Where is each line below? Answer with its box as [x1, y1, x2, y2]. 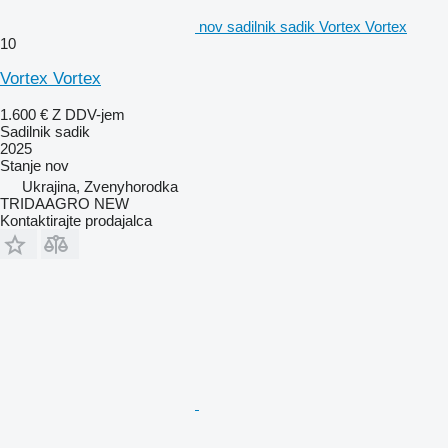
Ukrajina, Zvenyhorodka [22, 177, 178, 195]
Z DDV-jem [52, 105, 125, 123]
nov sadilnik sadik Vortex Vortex [199, 17, 407, 35]
